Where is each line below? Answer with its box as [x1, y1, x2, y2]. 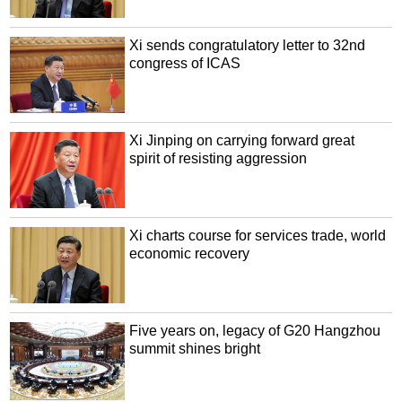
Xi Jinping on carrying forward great [129, 133, 355, 149]
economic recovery [129, 245, 250, 261]
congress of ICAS [129, 56, 241, 72]
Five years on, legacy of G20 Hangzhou [129, 322, 381, 338]
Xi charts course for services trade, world [129, 227, 387, 243]
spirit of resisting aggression [129, 151, 308, 167]
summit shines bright [129, 340, 261, 356]
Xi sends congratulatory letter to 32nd [129, 38, 366, 54]
